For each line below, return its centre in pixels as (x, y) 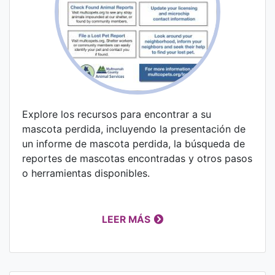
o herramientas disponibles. (86, 173)
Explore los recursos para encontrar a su (117, 114)
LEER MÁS (126, 220)
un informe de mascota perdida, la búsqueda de (134, 144)
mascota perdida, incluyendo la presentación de (134, 129)
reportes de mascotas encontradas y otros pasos (137, 159)
